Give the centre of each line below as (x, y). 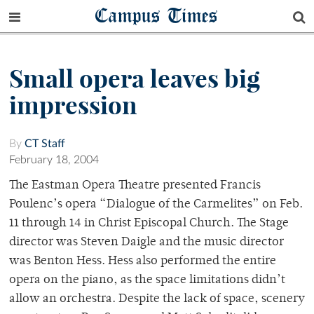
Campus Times (157, 15)
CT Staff (45, 144)
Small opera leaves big (135, 79)
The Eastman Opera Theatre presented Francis (135, 186)
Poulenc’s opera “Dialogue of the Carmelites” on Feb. (156, 205)
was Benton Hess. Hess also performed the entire (143, 262)
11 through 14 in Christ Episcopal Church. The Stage (149, 224)
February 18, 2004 (54, 160)
